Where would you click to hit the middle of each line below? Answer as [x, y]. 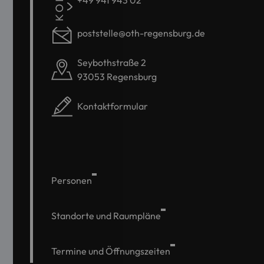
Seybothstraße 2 [112, 62]
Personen [72, 180]
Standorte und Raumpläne [106, 216]
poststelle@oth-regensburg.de [141, 33]
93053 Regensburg [117, 77]
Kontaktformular [113, 106]
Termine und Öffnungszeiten [111, 251]
